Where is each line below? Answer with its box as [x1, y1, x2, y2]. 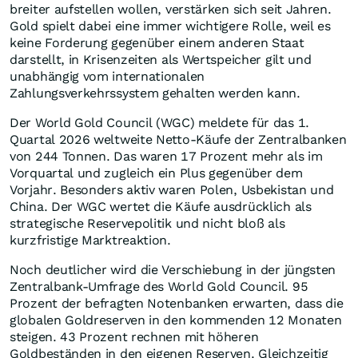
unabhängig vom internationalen [10, 69, 205, 85]
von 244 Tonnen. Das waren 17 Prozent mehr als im [10, 149, 323, 165]
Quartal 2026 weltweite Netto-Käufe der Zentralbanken [10, 132, 347, 148]
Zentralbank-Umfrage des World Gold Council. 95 [10, 279, 308, 295]
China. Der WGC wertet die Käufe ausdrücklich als [10, 199, 312, 215]
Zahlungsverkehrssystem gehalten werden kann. [10, 86, 300, 101]
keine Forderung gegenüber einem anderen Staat [10, 35, 304, 51]
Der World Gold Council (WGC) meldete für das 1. [10, 115, 309, 131]
